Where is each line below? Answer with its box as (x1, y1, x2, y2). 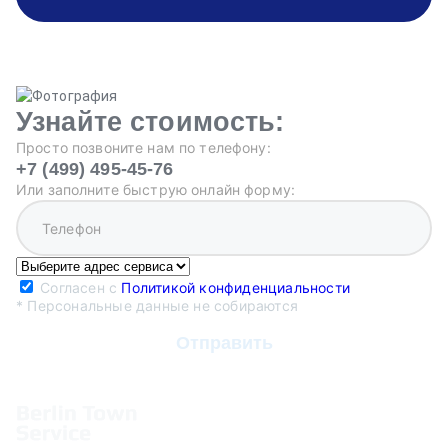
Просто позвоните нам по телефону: (16, 139, 271, 156)
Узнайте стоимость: (16, 106, 285, 137)
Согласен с (40, 279, 122, 296)
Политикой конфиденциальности (121, 279, 351, 296)
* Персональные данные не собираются (16, 297, 298, 314)
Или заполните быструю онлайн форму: (16, 181, 295, 198)
